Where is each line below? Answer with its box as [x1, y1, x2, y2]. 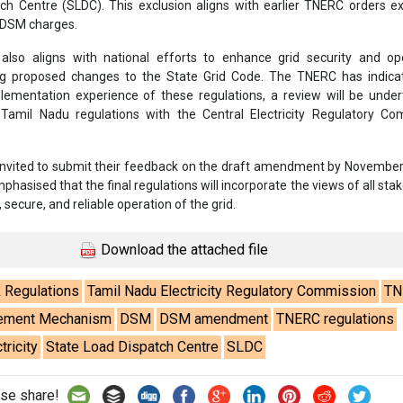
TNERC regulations [276, 309, 395, 327]
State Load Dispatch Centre [46, 337, 219, 355]
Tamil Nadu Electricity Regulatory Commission [87, 282, 377, 300]
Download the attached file [96, 240, 268, 258]
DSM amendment [159, 309, 269, 327]
